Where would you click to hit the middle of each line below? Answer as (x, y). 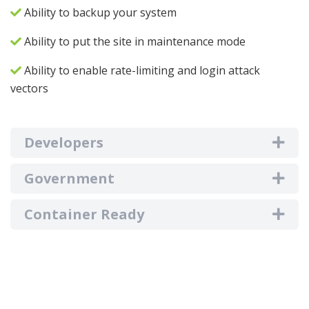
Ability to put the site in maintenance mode (133, 41)
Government (69, 178)
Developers (64, 142)
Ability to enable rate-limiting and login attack (141, 70)
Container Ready (84, 214)
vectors (29, 88)
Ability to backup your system (99, 12)
